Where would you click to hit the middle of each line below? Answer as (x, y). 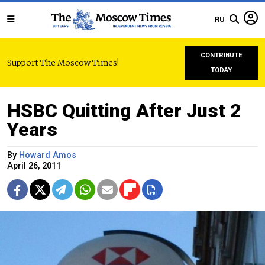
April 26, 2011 (34, 166)
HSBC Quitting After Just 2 (124, 111)
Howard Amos (48, 155)
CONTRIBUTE (221, 55)
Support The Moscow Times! (63, 63)
